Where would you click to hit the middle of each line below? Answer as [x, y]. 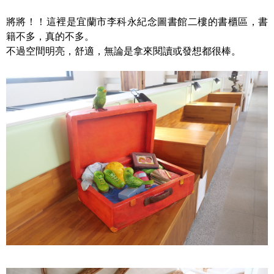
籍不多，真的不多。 [50, 37]
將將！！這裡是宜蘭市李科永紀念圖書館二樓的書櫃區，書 [137, 22]
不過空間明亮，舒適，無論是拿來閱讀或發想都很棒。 [124, 51]
